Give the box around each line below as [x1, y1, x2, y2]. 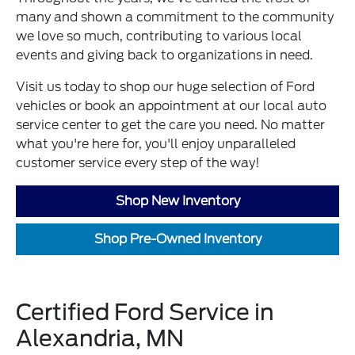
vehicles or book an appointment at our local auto [16, 97, 327, 113]
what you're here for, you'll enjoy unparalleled [16, 136, 296, 151]
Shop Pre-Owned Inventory [94, 231, 261, 246]
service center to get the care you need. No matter [16, 116, 326, 132]
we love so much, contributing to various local [16, 28, 303, 44]
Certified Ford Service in [16, 298, 275, 326]
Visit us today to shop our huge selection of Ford [16, 78, 315, 94]
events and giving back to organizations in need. [16, 47, 314, 63]
